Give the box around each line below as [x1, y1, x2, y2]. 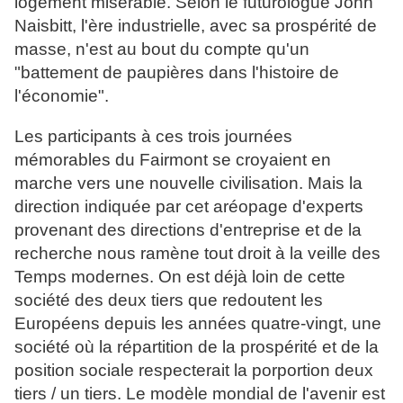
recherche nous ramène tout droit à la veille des [14, 244, 381, 264]
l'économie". [14, 86, 109, 106]
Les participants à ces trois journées [14, 127, 292, 147]
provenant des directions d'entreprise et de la [14, 220, 362, 240]
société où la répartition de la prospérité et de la [14, 337, 379, 357]
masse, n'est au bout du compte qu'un [14, 40, 309, 59]
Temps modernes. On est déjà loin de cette [14, 267, 345, 287]
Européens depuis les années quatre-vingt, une [14, 314, 381, 334]
